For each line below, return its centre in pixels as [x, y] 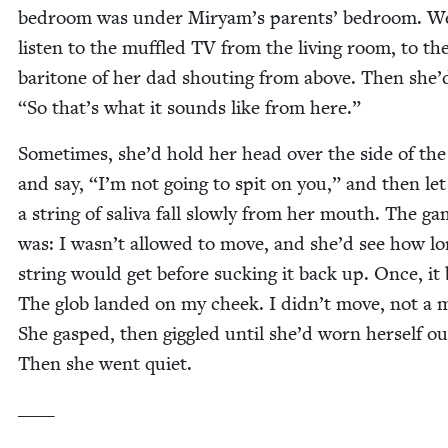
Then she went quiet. [105, 364]
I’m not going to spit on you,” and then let [272, 184]
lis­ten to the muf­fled [104, 48]
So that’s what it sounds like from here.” [194, 108]
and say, [53, 184]
